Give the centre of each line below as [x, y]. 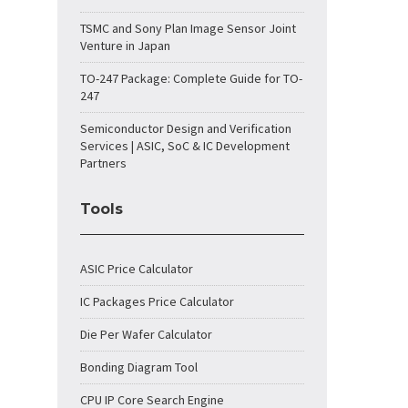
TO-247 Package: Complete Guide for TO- [191, 78]
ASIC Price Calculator [137, 269]
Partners [103, 163]
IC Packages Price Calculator [157, 301]
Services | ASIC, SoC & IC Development [185, 146]
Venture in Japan [125, 46]
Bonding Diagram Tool [139, 367]
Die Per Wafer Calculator [146, 334]
